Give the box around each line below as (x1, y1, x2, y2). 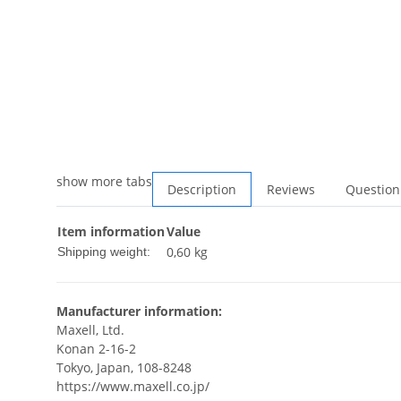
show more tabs (56, 173, 152, 191)
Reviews (267, 181, 315, 199)
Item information (57, 223, 165, 241)
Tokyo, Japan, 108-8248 (56, 359, 192, 377)
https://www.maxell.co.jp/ (56, 378, 209, 396)
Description (167, 181, 236, 199)
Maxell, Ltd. (56, 321, 124, 339)
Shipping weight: (57, 244, 150, 260)
